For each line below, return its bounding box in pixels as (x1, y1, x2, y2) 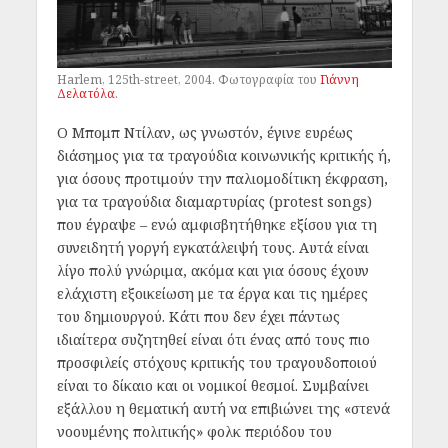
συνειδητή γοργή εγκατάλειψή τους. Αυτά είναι (56, 238, 369, 257)
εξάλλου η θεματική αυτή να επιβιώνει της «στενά (56, 399, 390, 418)
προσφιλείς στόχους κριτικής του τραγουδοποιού (56, 353, 377, 372)
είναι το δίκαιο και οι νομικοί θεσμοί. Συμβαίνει (56, 376, 369, 395)
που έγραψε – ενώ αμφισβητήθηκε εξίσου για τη (56, 215, 377, 234)
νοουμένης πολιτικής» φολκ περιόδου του (56, 422, 332, 441)
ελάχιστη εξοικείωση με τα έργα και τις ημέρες (56, 284, 368, 303)
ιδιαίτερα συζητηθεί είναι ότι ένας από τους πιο (56, 330, 370, 349)
